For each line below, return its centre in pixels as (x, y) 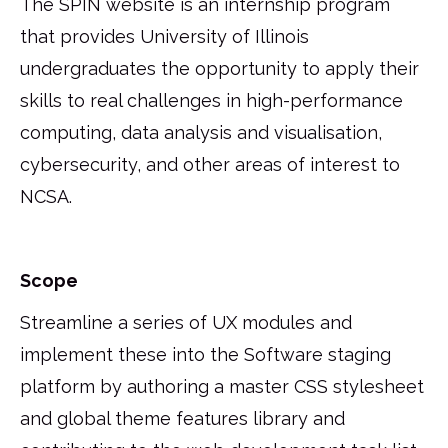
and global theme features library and (182, 418)
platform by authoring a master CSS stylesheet (222, 386)
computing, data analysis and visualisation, (201, 132)
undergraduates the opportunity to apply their (219, 68)
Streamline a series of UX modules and (186, 322)
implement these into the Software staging (205, 354)
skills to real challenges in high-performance (211, 100)
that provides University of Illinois (164, 36)
